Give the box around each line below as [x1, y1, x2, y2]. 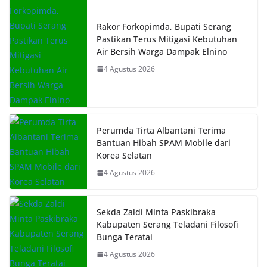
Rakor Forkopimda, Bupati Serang [97, 20, 231, 32]
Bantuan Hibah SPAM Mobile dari [97, 137, 231, 149]
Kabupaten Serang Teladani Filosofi [97, 219, 238, 231]
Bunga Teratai [97, 231, 153, 243]
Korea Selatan [97, 150, 152, 162]
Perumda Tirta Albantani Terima [97, 125, 226, 136]
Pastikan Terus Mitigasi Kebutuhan [97, 33, 237, 45]
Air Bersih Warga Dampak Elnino [97, 45, 227, 57]
